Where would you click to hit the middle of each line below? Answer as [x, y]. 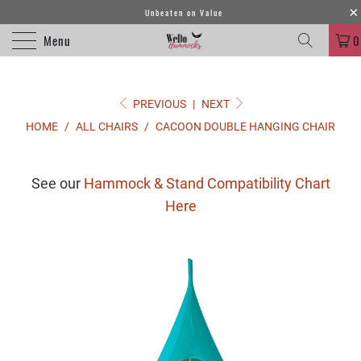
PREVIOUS [159, 104]
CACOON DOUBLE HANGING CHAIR [245, 127]
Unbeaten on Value [184, 12]
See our [57, 183]
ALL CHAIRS [107, 127]
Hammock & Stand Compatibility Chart [207, 183]
